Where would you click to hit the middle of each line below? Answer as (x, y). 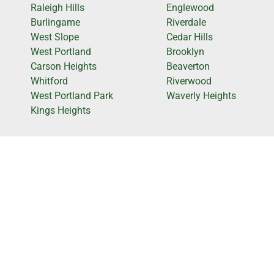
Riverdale (186, 23)
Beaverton (188, 67)
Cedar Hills (190, 37)
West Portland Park (72, 96)
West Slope (55, 37)
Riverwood (189, 81)
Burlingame (55, 23)
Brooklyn (185, 52)
